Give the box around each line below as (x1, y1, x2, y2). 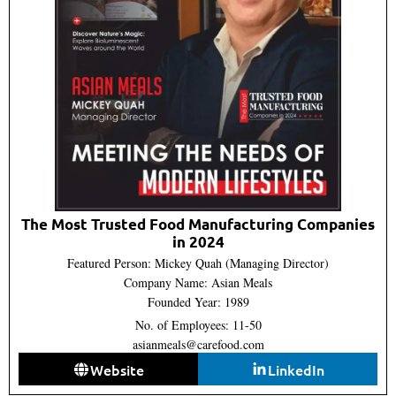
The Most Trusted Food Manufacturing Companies (21, 215, 375, 234)
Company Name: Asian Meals (124, 274, 272, 292)
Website (89, 359, 144, 379)
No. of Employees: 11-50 (134, 316, 262, 334)
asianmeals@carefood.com (132, 336, 264, 354)
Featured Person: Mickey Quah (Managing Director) (67, 255, 329, 272)
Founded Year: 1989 (147, 293, 249, 311)
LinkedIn (268, 359, 325, 379)
